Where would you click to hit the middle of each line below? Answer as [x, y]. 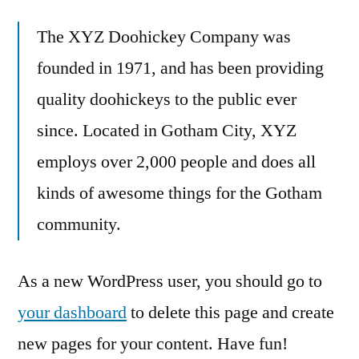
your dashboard [72, 312]
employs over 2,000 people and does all [176, 161]
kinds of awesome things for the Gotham [179, 193]
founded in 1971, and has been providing [180, 68]
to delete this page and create [230, 312]
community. [79, 224]
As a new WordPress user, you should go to [170, 281]
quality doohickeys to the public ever [167, 99]
